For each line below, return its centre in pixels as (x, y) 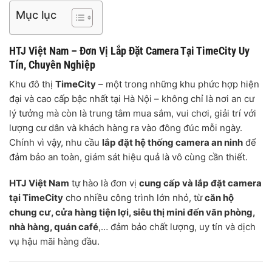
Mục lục (36, 15)
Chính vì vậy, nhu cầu (56, 142)
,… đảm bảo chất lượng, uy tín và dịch (177, 227)
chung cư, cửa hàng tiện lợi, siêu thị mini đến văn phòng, (132, 212)
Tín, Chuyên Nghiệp (52, 64)
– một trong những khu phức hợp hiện (178, 84)
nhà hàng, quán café (54, 227)
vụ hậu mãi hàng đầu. (54, 242)
